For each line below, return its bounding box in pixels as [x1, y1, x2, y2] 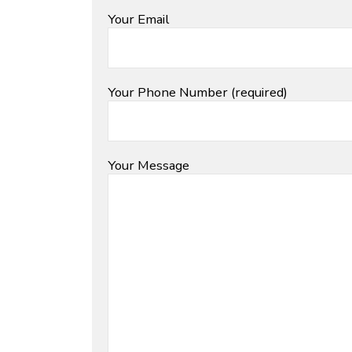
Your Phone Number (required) [108, 82, 288, 101]
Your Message [108, 156, 189, 174]
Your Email [108, 9, 170, 28]
